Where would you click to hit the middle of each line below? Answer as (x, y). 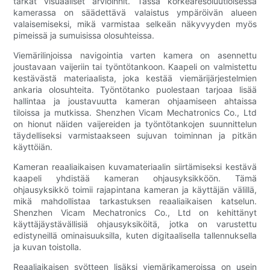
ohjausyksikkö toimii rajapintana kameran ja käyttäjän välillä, (135, 190)
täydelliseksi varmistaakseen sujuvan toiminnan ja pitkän (135, 136)
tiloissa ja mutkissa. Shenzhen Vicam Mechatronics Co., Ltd (135, 113)
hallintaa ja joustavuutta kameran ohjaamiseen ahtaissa (135, 101)
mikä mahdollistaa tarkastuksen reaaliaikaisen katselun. (135, 201)
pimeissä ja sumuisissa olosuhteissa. (84, 36)
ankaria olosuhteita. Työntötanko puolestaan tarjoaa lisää (135, 90)
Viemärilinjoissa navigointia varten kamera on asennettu (135, 55)
